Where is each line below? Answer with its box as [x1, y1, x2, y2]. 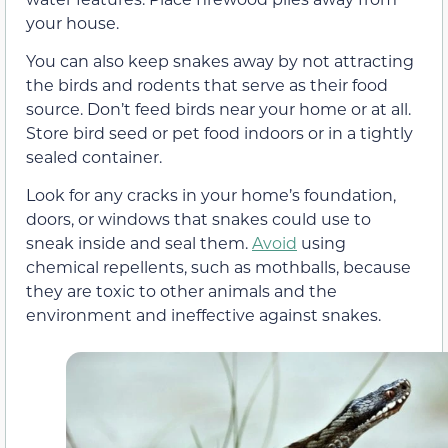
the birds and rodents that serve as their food [26, 74, 388, 96]
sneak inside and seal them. [26, 232, 252, 254]
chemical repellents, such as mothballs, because [26, 256, 411, 278]
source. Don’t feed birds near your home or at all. [26, 98, 411, 120]
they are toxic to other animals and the [26, 280, 337, 302]
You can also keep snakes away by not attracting [26, 50, 414, 72]
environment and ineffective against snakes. [26, 304, 381, 326]
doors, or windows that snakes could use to [26, 208, 371, 230]
